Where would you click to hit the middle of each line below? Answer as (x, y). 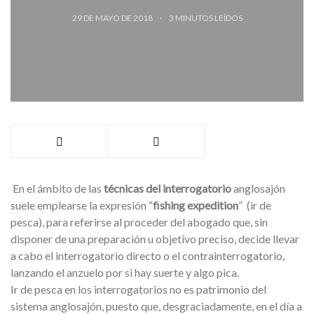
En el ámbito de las (56, 188)
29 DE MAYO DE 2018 (113, 18)
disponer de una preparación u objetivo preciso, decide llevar (155, 239)
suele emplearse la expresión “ (82, 205)
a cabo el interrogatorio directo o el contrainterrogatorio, (148, 255)
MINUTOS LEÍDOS (209, 18)
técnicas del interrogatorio (166, 188)
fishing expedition (196, 205)
